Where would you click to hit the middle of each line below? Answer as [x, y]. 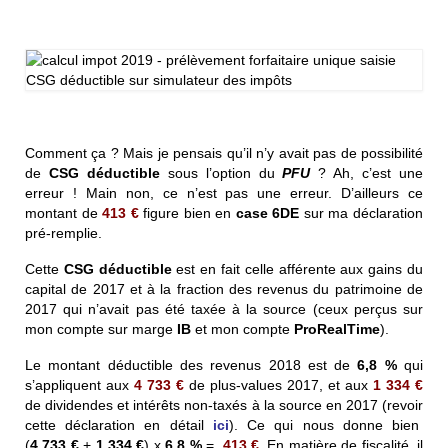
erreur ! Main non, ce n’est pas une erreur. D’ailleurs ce [224, 193]
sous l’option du [221, 173]
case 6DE [267, 213]
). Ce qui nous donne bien [326, 425]
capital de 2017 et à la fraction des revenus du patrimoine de [224, 289]
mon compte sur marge [101, 329]
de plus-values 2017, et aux [278, 385]
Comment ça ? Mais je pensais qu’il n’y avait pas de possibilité [224, 153]
